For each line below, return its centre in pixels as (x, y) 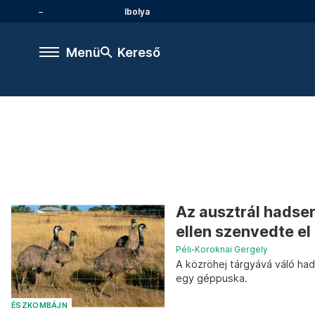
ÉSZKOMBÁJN (39, 305)
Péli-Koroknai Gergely (222, 249)
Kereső (139, 52)
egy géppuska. (212, 278)
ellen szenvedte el (243, 231)
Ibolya (137, 11)
